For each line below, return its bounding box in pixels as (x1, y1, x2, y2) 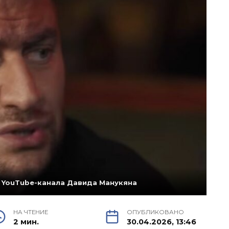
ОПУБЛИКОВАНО (127, 208, 184, 216)
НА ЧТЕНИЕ (13, 208, 49, 216)
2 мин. (13, 217, 39, 226)
